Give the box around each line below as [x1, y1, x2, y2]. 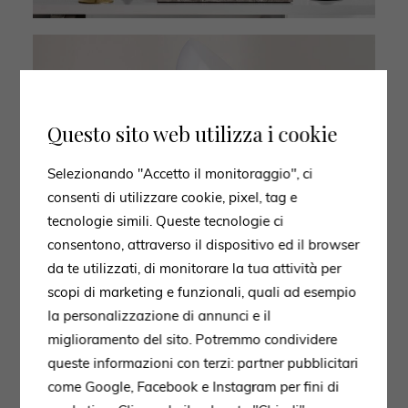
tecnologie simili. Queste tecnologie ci [47, 212, 284, 229]
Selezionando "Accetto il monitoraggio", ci [47, 165, 313, 182]
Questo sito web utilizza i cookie [47, 120, 338, 148]
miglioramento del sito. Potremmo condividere [47, 331, 338, 348]
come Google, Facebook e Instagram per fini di [47, 378, 340, 395]
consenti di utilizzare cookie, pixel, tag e [47, 189, 298, 206]
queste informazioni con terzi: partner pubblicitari [47, 354, 359, 372]
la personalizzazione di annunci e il [47, 307, 271, 324]
